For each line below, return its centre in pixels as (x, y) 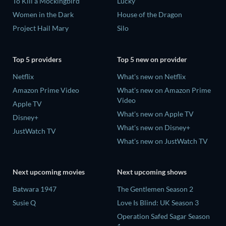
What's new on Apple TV (155, 114)
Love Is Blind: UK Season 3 (158, 203)
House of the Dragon (150, 15)
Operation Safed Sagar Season (163, 216)
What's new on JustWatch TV (162, 141)
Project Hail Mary (41, 28)
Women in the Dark (43, 15)
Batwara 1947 (35, 189)
